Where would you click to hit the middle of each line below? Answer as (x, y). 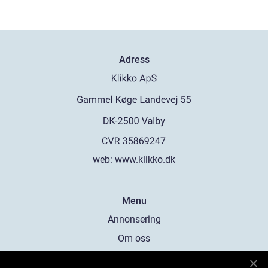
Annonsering (134, 219)
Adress (134, 60)
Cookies (134, 258)
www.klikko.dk (145, 159)
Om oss (134, 238)
